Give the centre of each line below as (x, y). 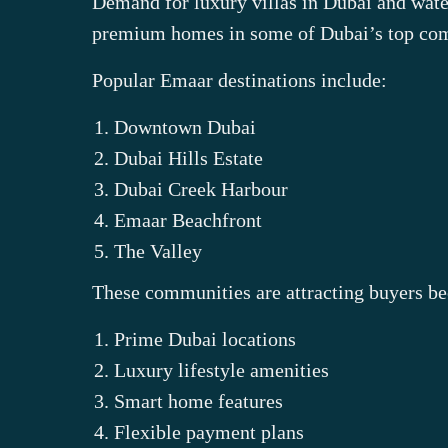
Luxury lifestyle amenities (221, 370)
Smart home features (198, 401)
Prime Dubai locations (205, 339)
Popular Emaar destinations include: (239, 80)
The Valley (158, 251)
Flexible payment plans (209, 432)
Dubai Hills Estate (188, 158)
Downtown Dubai (185, 127)
